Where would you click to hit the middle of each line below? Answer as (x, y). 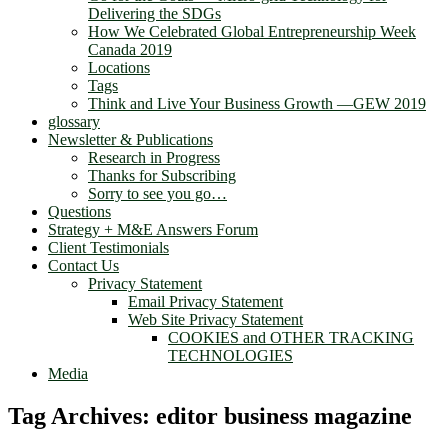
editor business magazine (284, 416)
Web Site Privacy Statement (215, 320)
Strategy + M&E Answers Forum (153, 230)
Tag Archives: (82, 416)
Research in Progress (154, 158)
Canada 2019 (130, 50)
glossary (74, 122)
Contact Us (83, 266)
